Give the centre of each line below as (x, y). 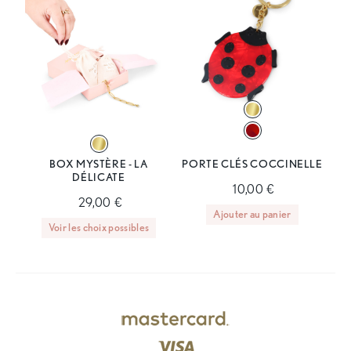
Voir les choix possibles (99, 226)
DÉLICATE (99, 176)
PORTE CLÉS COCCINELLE (252, 163)
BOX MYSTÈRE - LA (99, 163)
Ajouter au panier (252, 213)
